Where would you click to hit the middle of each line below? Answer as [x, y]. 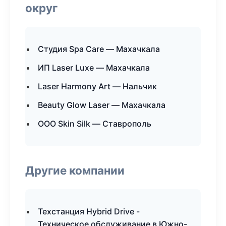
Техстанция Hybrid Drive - [89, 211]
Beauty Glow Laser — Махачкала [102, 105]
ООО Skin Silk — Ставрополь [95, 124]
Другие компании [75, 170]
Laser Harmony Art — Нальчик [97, 86]
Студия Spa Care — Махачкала [99, 49]
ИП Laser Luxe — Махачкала [94, 68]
